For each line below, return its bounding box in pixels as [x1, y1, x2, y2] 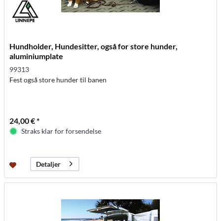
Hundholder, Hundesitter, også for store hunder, [9, 41, 178, 51]
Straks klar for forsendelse [21, 126, 102, 135]
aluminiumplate [9, 51, 64, 61]
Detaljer [36, 159, 61, 168]
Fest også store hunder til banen [9, 75, 107, 84]
